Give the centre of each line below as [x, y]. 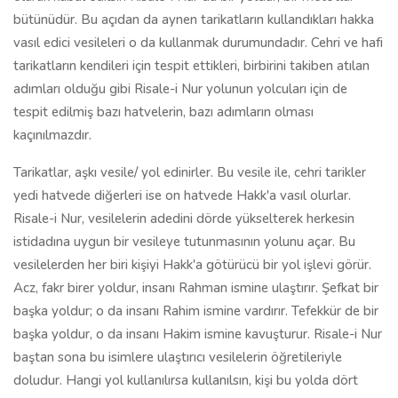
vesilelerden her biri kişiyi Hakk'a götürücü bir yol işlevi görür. [192, 265]
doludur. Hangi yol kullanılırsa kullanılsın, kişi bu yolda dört [186, 380]
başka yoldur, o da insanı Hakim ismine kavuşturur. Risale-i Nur [198, 334]
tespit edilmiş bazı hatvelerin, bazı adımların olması [163, 112]
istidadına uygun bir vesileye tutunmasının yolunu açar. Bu [184, 242]
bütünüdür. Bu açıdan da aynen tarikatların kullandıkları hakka [194, 20]
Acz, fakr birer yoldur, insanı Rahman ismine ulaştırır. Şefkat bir [196, 288]
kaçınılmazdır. [52, 135]
